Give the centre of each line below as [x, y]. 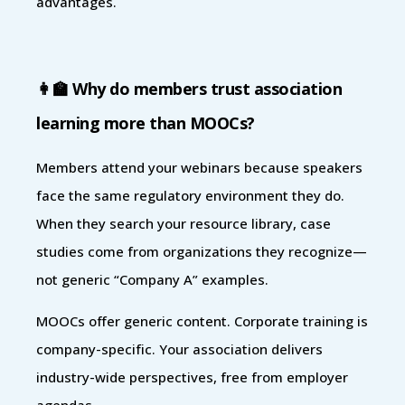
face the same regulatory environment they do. [190, 195]
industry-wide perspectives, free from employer [192, 377]
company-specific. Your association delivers [179, 348]
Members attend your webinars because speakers [199, 167]
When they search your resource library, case [184, 223]
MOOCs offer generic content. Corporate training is [202, 320]
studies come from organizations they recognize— [202, 251]
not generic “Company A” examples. [152, 279]
